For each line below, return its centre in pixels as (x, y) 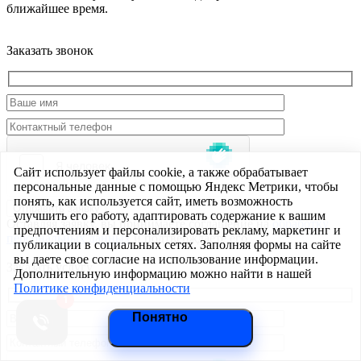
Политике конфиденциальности (102, 288)
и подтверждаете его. (191, 238)
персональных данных (68, 238)
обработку (301, 223)
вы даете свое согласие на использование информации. (166, 259)
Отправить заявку (56, 208)
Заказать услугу (50, 267)
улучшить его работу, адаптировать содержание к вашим (170, 216)
